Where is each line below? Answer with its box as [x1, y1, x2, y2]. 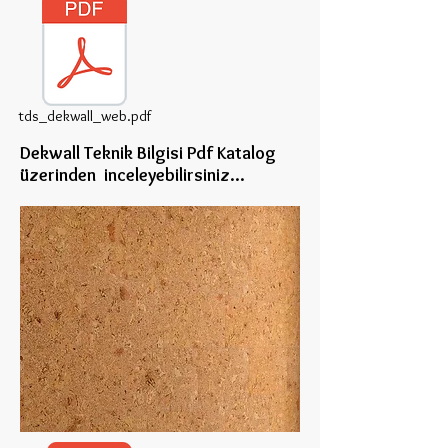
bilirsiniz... [165, 164, 245, 186]
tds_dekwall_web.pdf [18, 107, 151, 125]
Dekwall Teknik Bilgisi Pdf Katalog [20, 142, 276, 164]
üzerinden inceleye [20, 164, 165, 186]
